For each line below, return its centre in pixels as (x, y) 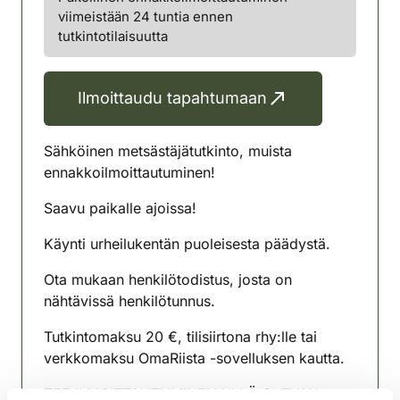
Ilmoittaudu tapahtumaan (172, 98)
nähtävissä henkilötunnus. (129, 300)
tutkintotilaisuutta (113, 36)
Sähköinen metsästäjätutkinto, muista (168, 150)
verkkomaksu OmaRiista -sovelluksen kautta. (194, 358)
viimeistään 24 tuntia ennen (146, 16)
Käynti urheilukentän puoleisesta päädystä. (187, 243)
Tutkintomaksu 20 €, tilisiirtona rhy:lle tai (180, 336)
